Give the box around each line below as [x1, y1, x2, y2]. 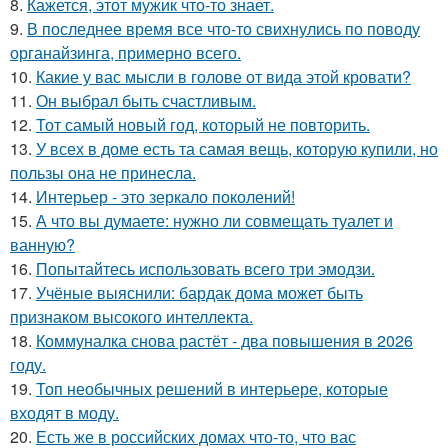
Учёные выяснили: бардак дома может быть [36, 281, 363, 304]
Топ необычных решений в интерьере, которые [36, 377, 388, 400]
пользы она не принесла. [10, 161, 196, 184]
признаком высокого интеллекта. [10, 305, 253, 328]
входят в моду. [10, 401, 119, 424]
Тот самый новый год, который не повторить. [36, 113, 370, 136]
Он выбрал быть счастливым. [36, 89, 256, 112]
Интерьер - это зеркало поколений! [36, 185, 295, 208]
